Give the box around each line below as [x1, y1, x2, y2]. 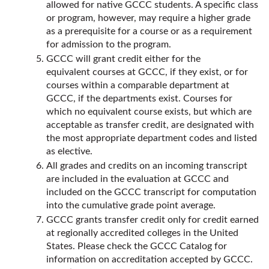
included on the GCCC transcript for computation [46, 187, 256, 197]
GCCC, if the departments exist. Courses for [46, 94, 232, 103]
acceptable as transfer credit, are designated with [46, 120, 254, 130]
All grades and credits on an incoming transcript [46, 161, 247, 171]
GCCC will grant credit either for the [46, 54, 201, 64]
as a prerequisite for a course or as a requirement [46, 26, 252, 36]
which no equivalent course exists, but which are [46, 107, 252, 116]
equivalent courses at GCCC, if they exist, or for [46, 67, 248, 77]
